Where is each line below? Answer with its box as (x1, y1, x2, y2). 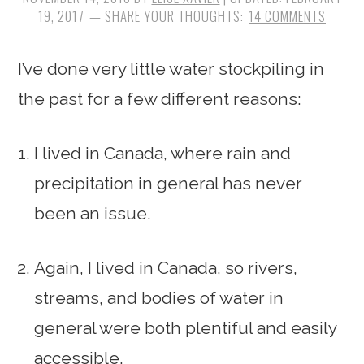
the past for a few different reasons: (18, 89, 302, 109)
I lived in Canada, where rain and (34, 143, 292, 163)
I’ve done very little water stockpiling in (18, 58, 325, 79)
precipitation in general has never (34, 173, 303, 193)
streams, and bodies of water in (34, 288, 284, 308)
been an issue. (34, 203, 152, 223)
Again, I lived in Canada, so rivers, (34, 258, 298, 278)
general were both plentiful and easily (34, 318, 337, 338)
